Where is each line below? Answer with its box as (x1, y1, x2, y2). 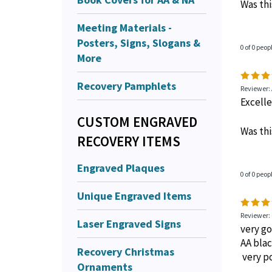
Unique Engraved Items (77, 188, 191, 203)
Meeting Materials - (77, 20, 172, 35)
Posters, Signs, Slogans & (77, 35, 200, 50)
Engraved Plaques (77, 160, 165, 175)
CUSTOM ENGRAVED (77, 112, 197, 131)
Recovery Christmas (77, 244, 174, 259)
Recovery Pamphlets (77, 78, 176, 93)
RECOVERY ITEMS (77, 132, 180, 150)
